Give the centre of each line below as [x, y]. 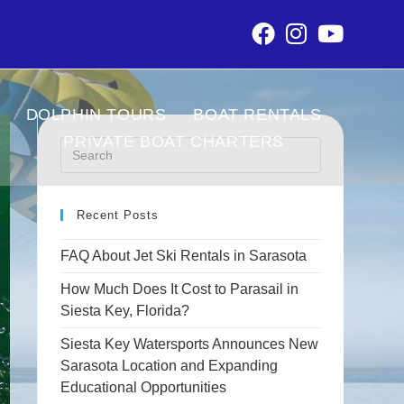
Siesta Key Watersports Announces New [190, 344]
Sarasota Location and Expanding [170, 366]
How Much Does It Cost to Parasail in [180, 289]
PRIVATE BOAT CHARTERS [174, 142]
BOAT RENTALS [257, 115]
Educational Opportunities [144, 387]
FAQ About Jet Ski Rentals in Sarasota [184, 256]
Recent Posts [118, 215]
